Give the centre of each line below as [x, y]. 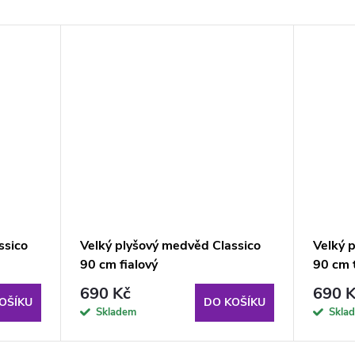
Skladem [116, 312]
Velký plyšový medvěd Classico [170, 245]
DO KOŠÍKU [234, 302]
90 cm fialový [118, 264]
